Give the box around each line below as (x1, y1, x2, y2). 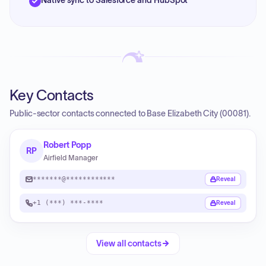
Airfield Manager (43, 154, 98, 161)
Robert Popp (43, 140, 92, 150)
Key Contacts (9, 87, 94, 103)
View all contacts (96, 239, 161, 248)
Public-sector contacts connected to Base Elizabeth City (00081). (9, 109, 251, 118)
